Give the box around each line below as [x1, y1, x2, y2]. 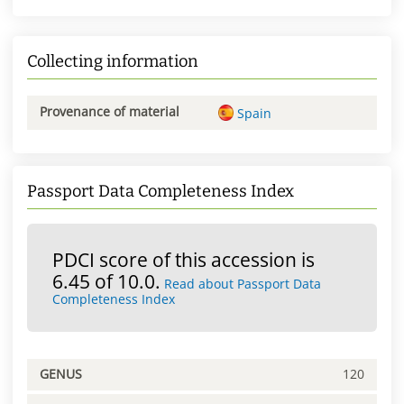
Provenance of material [40, 103, 179, 121]
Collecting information [27, 51, 198, 72]
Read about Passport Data [164, 274, 321, 292]
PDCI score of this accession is [52, 246, 315, 272]
